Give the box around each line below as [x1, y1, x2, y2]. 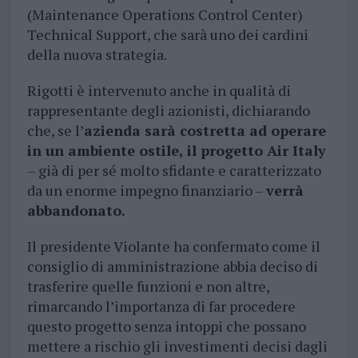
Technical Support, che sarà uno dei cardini [26, 25, 308, 45]
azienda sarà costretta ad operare [83, 121, 326, 141]
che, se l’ [26, 121, 84, 141]
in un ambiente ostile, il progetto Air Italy [26, 141, 326, 161]
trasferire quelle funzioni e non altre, [26, 276, 269, 296]
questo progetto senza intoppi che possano [26, 316, 306, 336]
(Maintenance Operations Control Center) [26, 5, 303, 25]
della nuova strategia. [26, 45, 167, 65]
